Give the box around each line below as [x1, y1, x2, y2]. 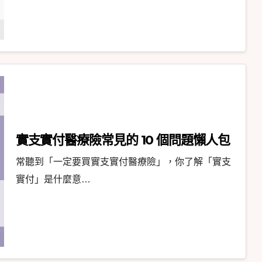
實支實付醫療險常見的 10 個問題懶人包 [15, 132, 230, 148]
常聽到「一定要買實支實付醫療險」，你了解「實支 [15, 156, 231, 167]
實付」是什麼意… [15, 174, 91, 184]
